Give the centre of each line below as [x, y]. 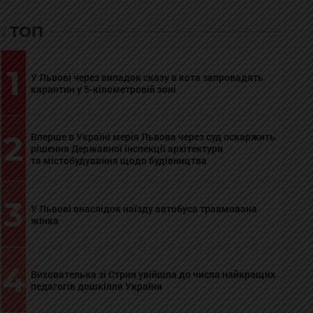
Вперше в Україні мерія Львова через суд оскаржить [153, 137]
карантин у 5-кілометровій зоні [103, 89]
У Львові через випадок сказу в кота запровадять [147, 77]
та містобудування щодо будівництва [118, 161]
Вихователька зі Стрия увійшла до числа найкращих [153, 274]
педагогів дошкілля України [96, 286]
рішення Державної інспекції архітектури [126, 149]
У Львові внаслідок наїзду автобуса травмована [144, 208]
